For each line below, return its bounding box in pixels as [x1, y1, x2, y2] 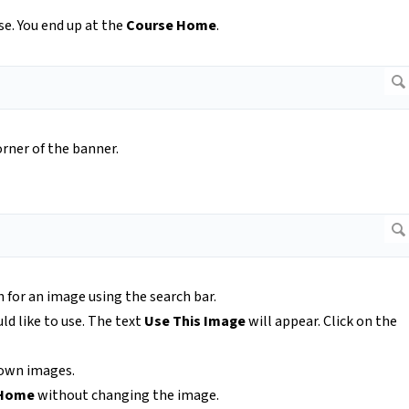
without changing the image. [35, 385, 225, 406]
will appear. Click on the [246, 311, 397, 332]
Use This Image [144, 311, 246, 332]
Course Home [126, 16, 216, 37]
